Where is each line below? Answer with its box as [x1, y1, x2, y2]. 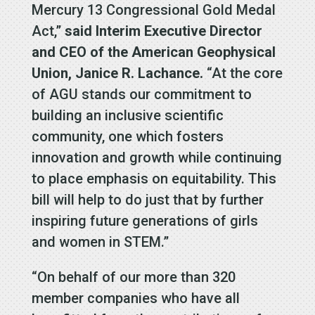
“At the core [202, 65, 283, 82]
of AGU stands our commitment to [31, 86, 252, 103]
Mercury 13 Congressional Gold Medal [31, 1, 276, 19]
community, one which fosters [31, 128, 224, 146]
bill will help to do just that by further [31, 191, 264, 209]
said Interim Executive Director [64, 22, 262, 40]
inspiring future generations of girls [31, 212, 258, 230]
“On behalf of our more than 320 [31, 269, 236, 286]
